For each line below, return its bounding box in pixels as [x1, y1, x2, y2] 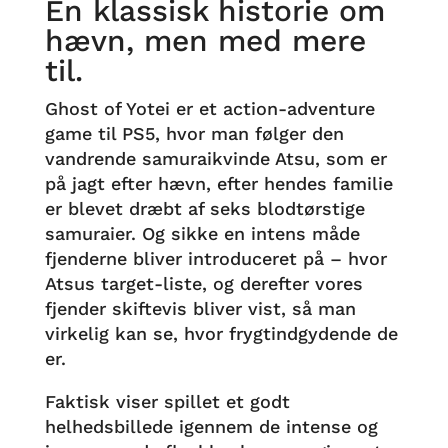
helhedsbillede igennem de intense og [44, 416, 378, 437]
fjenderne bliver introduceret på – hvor [44, 248, 387, 269]
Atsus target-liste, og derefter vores [44, 273, 363, 294]
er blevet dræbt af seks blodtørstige [44, 198, 365, 219]
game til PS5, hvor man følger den [44, 123, 344, 144]
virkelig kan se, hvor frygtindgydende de [44, 323, 398, 344]
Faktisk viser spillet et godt [44, 391, 290, 412]
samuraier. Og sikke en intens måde [44, 223, 360, 244]
